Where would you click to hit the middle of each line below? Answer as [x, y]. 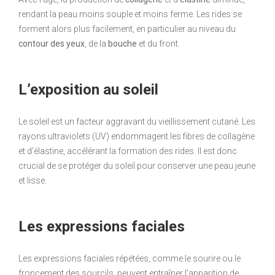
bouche [122, 44]
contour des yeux [52, 44]
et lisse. [33, 181]
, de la [96, 44]
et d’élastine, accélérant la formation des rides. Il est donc [128, 151]
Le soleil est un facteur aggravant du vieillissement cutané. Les [137, 122]
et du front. [158, 44]
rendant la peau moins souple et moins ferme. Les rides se [130, 14]
